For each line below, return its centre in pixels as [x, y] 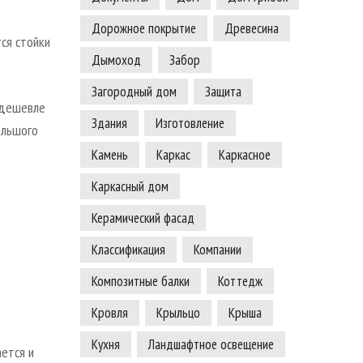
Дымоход [116, 60]
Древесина [251, 29]
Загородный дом [134, 92]
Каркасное [244, 155]
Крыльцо [178, 313]
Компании [217, 250]
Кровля [109, 313]
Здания [109, 124]
